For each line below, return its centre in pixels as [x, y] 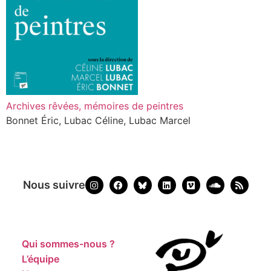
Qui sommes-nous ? [69, 244]
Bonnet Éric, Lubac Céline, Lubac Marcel [98, 120]
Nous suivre [54, 185]
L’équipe [41, 259]
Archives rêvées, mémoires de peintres [95, 106]
